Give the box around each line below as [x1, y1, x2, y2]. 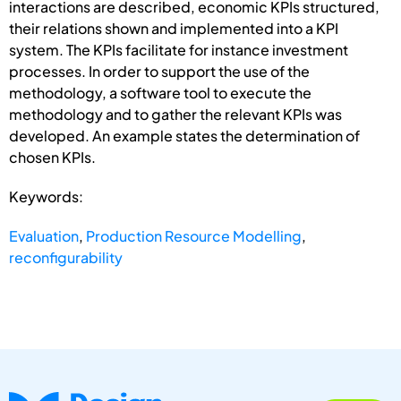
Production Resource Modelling [86, 226, 302, 245]
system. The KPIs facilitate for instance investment [9, 39, 348, 59]
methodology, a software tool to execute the [9, 82, 311, 102]
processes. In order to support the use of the [9, 61, 310, 81]
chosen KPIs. [9, 147, 96, 166]
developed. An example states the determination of [9, 125, 360, 145]
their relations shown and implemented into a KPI [9, 18, 338, 38]
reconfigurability [9, 247, 123, 267]
